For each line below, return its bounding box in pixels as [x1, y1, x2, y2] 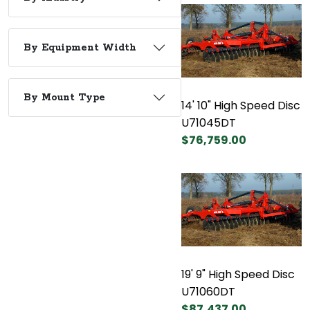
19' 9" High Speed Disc [181, 266, 295, 282]
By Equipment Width [24, 41, 136, 54]
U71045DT [181, 114, 236, 131]
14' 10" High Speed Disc [181, 97, 300, 113]
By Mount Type [24, 91, 105, 104]
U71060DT [181, 283, 235, 300]
